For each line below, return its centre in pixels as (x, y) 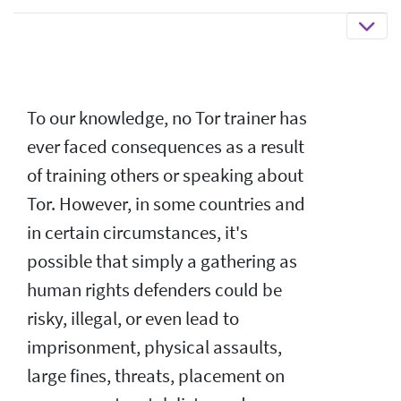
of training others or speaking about (165, 175)
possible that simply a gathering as (162, 261)
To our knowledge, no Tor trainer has (167, 118)
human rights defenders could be (154, 290)
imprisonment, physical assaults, (154, 347)
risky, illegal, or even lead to (133, 318)
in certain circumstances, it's (137, 232)
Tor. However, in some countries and (166, 204)
